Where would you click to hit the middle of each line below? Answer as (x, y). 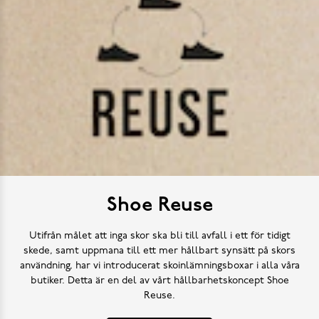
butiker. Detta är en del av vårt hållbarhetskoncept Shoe (159, 281)
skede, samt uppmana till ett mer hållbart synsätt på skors (159, 251)
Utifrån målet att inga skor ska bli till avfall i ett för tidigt (159, 236)
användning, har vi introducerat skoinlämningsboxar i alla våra (159, 266)
